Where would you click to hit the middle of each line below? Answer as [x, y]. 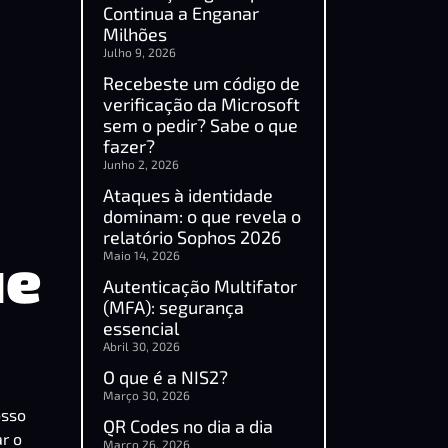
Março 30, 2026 [146, 395]
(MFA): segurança [173, 307]
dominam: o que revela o [202, 216]
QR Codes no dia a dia [188, 426]
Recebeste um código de [201, 83]
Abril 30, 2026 [141, 346]
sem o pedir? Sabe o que [200, 125]
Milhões [135, 34]
